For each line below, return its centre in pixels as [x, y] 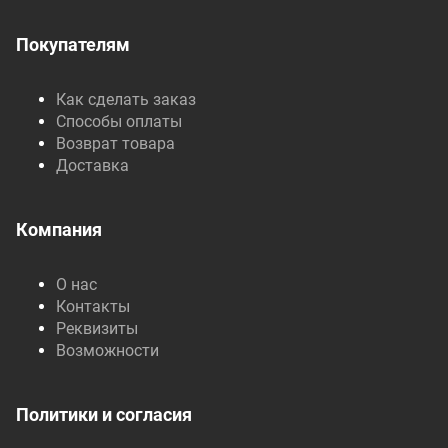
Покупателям [73, 44]
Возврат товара [115, 143]
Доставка [92, 165]
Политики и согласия [104, 414]
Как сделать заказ [126, 99]
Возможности [107, 350]
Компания [59, 229]
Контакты [93, 306]
